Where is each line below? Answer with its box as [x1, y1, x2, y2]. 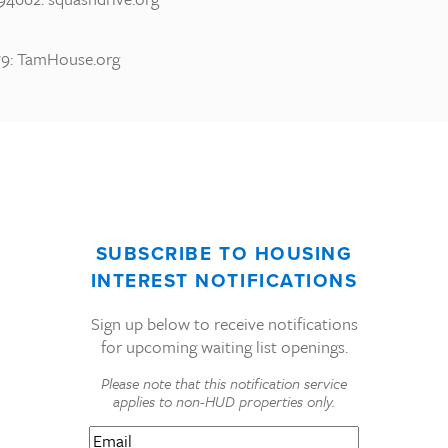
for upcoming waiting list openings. [100, 334, 348, 360]
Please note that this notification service [101, 372, 347, 395]
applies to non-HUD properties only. [113, 390, 335, 413]
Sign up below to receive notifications [90, 311, 358, 337]
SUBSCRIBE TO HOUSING [95, 239, 353, 269]
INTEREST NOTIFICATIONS [90, 266, 358, 296]
